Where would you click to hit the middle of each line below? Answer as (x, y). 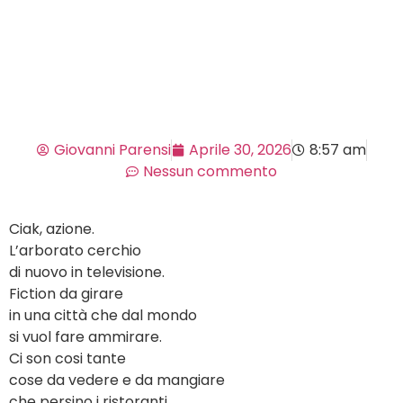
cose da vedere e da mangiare (117, 381)
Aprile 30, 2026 (240, 150)
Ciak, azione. (52, 229)
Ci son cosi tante (67, 359)
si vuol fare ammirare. (85, 337)
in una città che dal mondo (103, 316)
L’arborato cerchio (75, 251)
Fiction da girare (66, 294)
